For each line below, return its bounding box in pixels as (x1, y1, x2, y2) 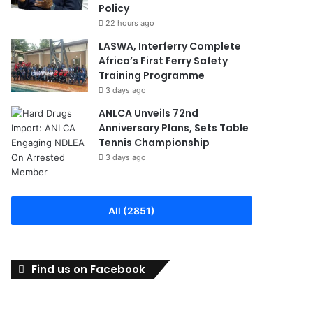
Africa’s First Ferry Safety (99, 53, 228, 68)
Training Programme (99, 68, 205, 82)
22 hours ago (105, 17, 155, 28)
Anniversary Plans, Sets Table (99, 120, 249, 135)
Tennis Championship (99, 135, 210, 150)
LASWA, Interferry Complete (99, 38, 242, 53)
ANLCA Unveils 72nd (99, 105, 199, 120)
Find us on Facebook (31, 261, 146, 277)
